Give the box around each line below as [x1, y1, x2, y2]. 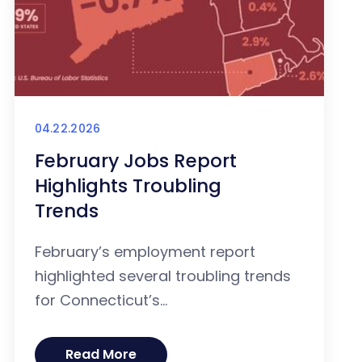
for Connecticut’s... [34, 290, 167, 311]
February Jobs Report [34, 148, 237, 175]
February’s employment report [34, 242, 255, 263]
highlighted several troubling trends [34, 266, 291, 287]
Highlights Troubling [34, 173, 221, 200]
